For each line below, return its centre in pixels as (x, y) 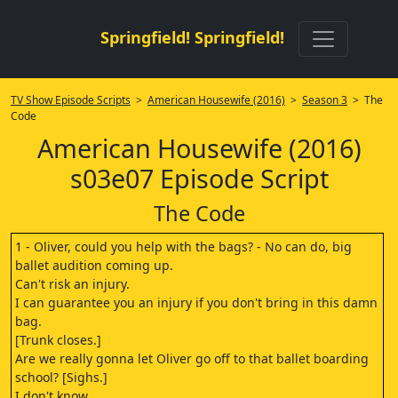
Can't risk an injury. (72, 284)
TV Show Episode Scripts (71, 100)
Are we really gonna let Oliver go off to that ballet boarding (192, 358)
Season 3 (325, 100)
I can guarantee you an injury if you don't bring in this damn (196, 302)
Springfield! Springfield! (192, 37)
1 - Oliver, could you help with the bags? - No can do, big (183, 247)
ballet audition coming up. (94, 265)
